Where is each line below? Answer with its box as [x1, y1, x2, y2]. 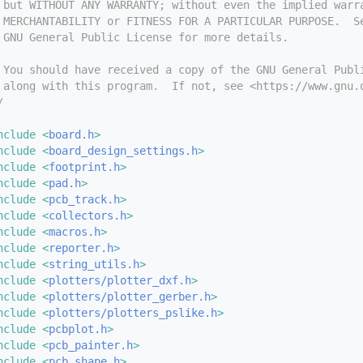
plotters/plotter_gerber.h [49, 289, 211, 303]
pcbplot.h [49, 322, 107, 335]
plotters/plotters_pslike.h [49, 305, 217, 319]
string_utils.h [49, 257, 139, 271]
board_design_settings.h [49, 143, 198, 157]
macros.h [49, 224, 100, 238]
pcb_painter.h [49, 338, 133, 352]
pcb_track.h [49, 192, 120, 206]
